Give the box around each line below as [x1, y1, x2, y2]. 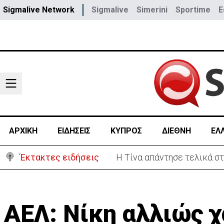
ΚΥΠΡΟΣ [110, 126, 142, 135]
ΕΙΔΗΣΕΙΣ [57, 126, 90, 135]
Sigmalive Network [3, 5, 74, 14]
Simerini [136, 5, 167, 14]
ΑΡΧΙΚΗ [8, 126, 37, 135]
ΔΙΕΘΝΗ [161, 126, 191, 135]
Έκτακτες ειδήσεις [20, 152, 99, 162]
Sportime [175, 5, 210, 14]
